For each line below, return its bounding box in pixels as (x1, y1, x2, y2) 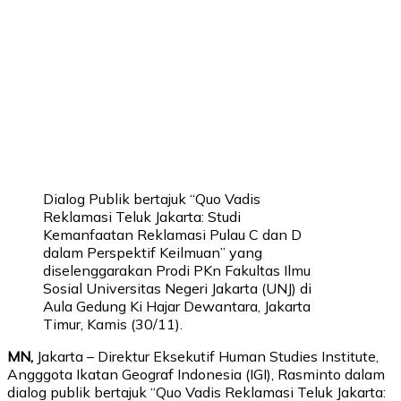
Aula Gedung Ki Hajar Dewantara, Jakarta (43, 296, 311, 315)
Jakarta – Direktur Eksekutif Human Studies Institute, (33, 346, 379, 365)
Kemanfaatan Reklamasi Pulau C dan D (43, 225, 302, 243)
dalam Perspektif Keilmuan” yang (43, 243, 262, 261)
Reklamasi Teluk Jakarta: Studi (43, 207, 241, 226)
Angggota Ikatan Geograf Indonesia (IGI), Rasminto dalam (7, 364, 385, 383)
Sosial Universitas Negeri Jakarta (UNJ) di (43, 278, 311, 297)
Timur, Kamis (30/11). (43, 314, 183, 333)
